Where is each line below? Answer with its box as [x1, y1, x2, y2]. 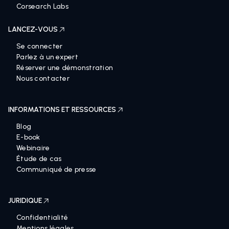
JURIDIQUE [8, 196, 42, 205]
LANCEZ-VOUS [8, 25, 58, 34]
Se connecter [16, 42, 63, 51]
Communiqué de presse [16, 165, 97, 174]
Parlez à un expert [16, 53, 79, 61]
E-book [16, 133, 40, 142]
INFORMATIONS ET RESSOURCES [8, 105, 116, 114]
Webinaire [16, 144, 50, 152]
